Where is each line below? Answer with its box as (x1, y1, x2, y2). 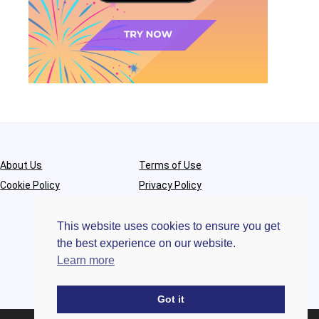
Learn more (57, 254, 115, 267)
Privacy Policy (139, 179, 202, 192)
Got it (157, 293, 184, 305)
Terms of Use (139, 159, 202, 172)
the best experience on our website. (57, 237, 236, 250)
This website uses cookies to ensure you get (57, 220, 280, 233)
